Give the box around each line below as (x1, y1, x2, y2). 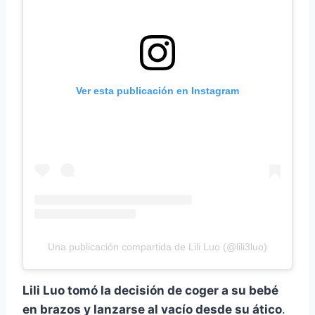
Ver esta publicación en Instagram (76, 85, 239, 97)
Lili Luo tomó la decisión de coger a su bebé (22, 283, 278, 298)
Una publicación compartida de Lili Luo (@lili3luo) (48, 241, 267, 253)
